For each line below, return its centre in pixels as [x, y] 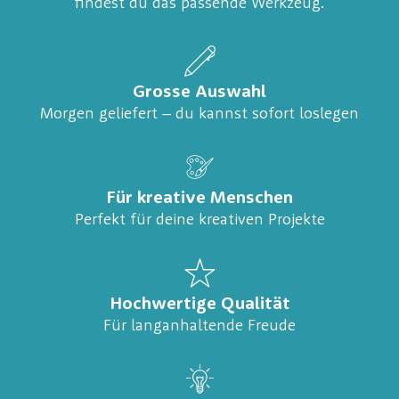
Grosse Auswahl [199, 92]
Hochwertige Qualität [199, 304]
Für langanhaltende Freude [199, 326]
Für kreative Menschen [199, 198]
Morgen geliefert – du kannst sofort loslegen [199, 114]
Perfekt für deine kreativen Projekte [199, 220]
